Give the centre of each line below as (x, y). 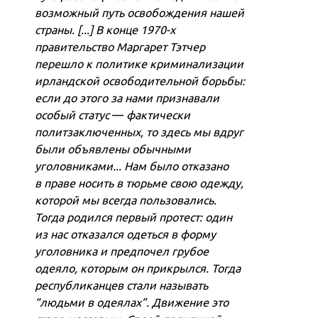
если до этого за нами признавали (127, 98)
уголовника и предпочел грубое (122, 251)
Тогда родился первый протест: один (134, 217)
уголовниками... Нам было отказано (132, 166)
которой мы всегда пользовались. (126, 200)
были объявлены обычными (113, 149)
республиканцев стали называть (122, 285)
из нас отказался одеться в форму (126, 234)
